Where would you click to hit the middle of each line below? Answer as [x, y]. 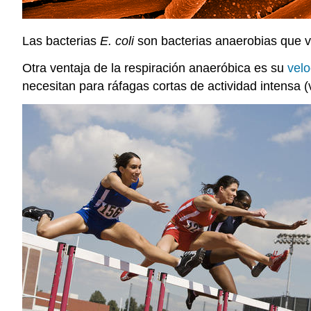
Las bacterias [61, 41]
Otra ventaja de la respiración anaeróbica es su [155, 68]
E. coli [117, 41]
